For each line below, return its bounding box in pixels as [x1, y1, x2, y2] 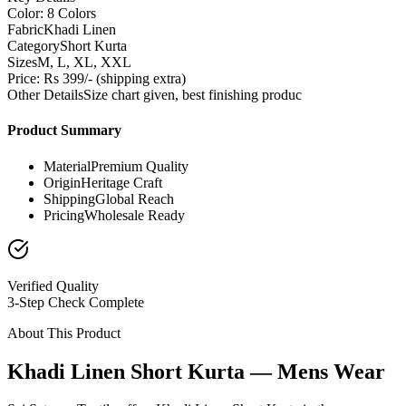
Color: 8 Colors [7, 5, 96, 22]
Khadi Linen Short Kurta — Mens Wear [7, 359, 385, 383]
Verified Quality [7, 277, 99, 294]
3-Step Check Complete [7, 294, 144, 310]
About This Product [7, 324, 121, 341]
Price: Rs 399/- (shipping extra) [7, 71, 186, 87]
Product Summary [7, 122, 121, 139]
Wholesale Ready [84, 207, 185, 223]
